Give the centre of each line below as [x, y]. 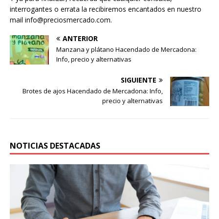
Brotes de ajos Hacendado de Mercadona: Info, [93, 91]
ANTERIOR [80, 38]
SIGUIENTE [139, 80]
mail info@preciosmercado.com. [61, 20]
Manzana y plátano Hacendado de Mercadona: [126, 49]
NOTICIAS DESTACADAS [55, 145]
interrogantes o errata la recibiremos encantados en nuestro [106, 9]
